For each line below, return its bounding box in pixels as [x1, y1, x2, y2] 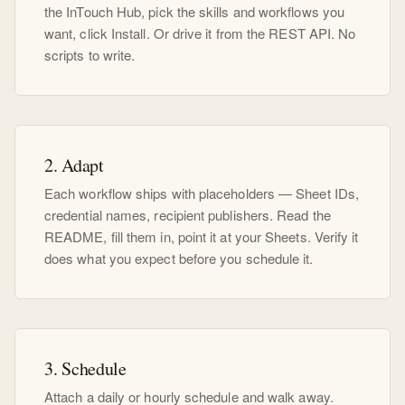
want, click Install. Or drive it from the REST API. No [44, 24, 356, 42]
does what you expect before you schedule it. [44, 249, 314, 268]
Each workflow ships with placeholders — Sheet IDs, [44, 184, 359, 202]
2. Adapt [44, 153, 104, 177]
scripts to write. [44, 45, 136, 64]
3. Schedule [44, 356, 127, 381]
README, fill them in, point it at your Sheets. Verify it [44, 227, 359, 246]
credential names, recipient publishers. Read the [44, 205, 331, 224]
